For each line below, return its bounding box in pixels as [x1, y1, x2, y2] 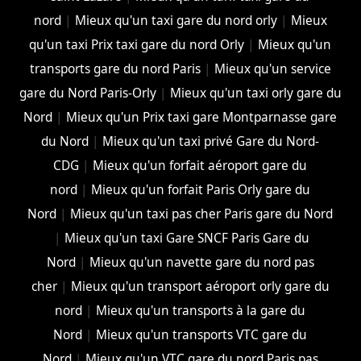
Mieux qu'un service [214, 60, 331, 78]
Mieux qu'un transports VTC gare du [96, 326, 308, 344]
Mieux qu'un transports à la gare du [96, 302, 306, 320]
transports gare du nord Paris [29, 60, 201, 78]
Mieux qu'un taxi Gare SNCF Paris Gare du [64, 230, 310, 247]
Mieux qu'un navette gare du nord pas [89, 254, 314, 272]
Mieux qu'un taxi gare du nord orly [74, 12, 277, 30]
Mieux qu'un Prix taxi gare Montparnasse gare [66, 109, 338, 127]
